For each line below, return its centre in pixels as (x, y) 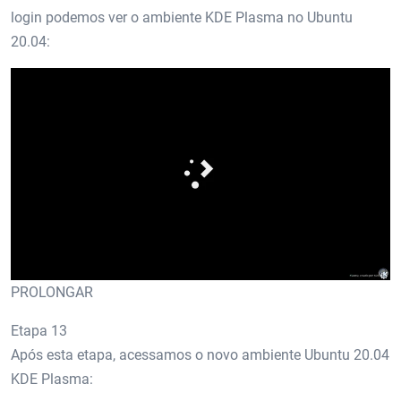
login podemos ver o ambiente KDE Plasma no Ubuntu (182, 17)
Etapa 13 (39, 330)
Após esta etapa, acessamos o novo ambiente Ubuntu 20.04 (200, 354)
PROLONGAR (52, 292)
